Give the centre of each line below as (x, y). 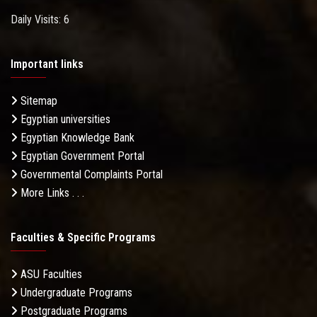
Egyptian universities (64, 120)
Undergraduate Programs (75, 293)
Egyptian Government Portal (81, 156)
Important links (47, 64)
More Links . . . (51, 193)
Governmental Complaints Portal (90, 175)
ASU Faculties (50, 275)
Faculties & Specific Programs (83, 238)
